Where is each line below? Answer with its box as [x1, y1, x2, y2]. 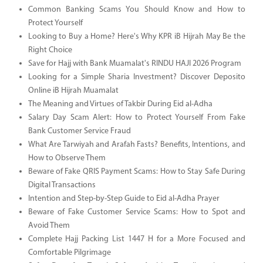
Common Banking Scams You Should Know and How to [28, 5, 245, 14]
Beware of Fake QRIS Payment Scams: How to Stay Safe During [28, 167, 245, 176]
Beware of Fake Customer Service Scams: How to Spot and [28, 207, 245, 217]
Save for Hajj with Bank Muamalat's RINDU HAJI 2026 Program [28, 59, 241, 68]
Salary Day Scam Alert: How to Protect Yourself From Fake [28, 113, 245, 122]
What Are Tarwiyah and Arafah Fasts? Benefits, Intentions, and [28, 140, 245, 149]
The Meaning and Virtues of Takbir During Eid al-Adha [28, 99, 213, 109]
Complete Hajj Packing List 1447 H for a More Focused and [28, 234, 245, 244]
